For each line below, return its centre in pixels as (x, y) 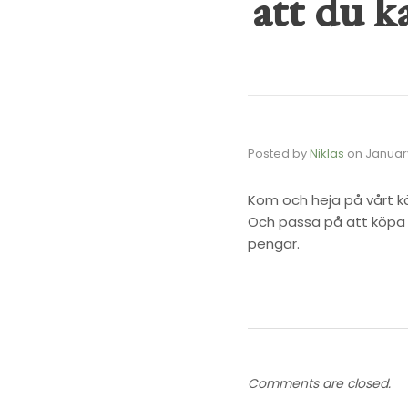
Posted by (279, 153)
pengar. (274, 244)
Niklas (327, 153)
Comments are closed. (319, 383)
